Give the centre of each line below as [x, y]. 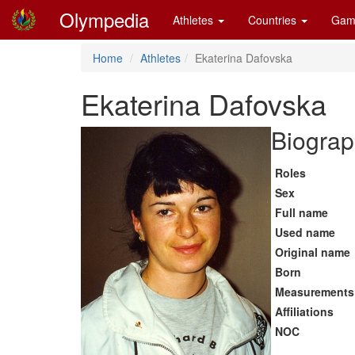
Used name [305, 232]
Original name [313, 252]
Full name [302, 212]
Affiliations [304, 311]
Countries [274, 20]
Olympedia [104, 19]
